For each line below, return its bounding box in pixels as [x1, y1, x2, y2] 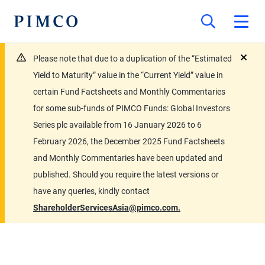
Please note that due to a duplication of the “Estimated [33, 54, 232, 63]
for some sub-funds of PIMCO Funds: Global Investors [33, 104, 230, 113]
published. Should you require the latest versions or [33, 170, 219, 179]
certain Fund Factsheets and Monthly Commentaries [33, 87, 225, 96]
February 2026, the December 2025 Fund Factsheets [33, 137, 225, 146]
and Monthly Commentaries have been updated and [33, 153, 222, 163]
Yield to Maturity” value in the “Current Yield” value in [33, 70, 223, 80]
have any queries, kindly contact [33, 186, 150, 196]
